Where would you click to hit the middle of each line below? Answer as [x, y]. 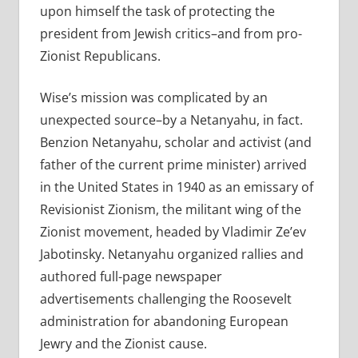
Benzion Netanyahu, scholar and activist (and [175, 143]
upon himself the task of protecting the [157, 12]
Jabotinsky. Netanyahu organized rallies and [171, 255]
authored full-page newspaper [131, 277]
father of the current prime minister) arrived [173, 165]
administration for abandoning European [164, 322]
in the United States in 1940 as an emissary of [176, 187]
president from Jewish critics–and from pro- [171, 34]
